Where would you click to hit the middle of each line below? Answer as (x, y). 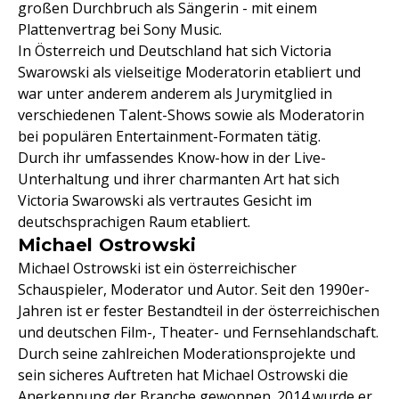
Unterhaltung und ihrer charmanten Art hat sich (179, 179)
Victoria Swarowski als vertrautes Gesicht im (165, 200)
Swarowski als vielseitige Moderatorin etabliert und (189, 72)
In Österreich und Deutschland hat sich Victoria (175, 51)
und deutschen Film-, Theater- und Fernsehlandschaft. (198, 332)
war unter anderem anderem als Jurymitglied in (175, 94)
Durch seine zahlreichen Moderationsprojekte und (187, 354)
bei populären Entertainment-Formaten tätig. (169, 136)
